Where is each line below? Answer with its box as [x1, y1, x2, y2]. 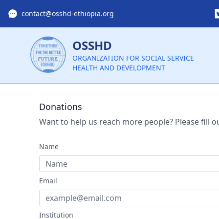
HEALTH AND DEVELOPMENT [72, 63, 165, 72]
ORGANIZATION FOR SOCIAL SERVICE [72, 53, 194, 63]
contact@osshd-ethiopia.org [22, 9, 114, 18]
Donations [39, 100, 82, 112]
